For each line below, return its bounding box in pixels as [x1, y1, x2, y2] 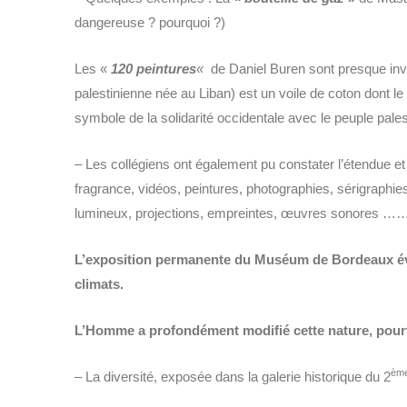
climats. [74, 275, 124, 292]
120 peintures [111, 60, 196, 76]
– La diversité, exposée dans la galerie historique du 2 [74, 368, 391, 384]
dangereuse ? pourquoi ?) [74, 14, 225, 30]
